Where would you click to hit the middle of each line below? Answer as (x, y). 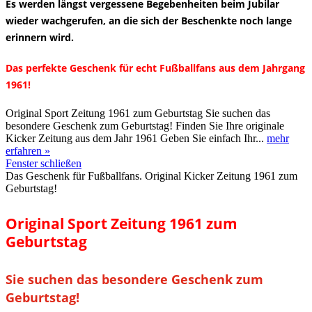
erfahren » (28, 150)
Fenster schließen (44, 163)
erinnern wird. (41, 37)
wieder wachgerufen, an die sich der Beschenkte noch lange (149, 20)
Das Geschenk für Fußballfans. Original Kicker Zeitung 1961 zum (151, 175)
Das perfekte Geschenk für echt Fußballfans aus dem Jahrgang (155, 68)
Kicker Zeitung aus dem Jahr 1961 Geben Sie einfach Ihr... (136, 138)
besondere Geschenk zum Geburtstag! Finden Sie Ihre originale (145, 125)
